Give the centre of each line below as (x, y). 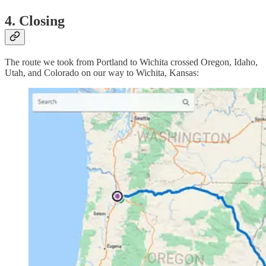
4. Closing (35, 21)
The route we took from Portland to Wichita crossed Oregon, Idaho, (131, 62)
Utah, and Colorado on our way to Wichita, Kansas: (102, 73)
